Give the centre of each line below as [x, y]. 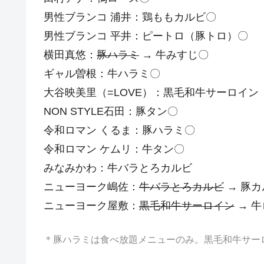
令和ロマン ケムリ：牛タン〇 [114, 149]
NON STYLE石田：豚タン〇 [111, 111]
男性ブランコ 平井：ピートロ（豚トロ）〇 [146, 36]
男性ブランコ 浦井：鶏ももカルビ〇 [130, 17]
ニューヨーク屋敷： [91, 205]
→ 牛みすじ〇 [174, 55]
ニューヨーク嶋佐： [91, 187]
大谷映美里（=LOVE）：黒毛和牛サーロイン [151, 92]
